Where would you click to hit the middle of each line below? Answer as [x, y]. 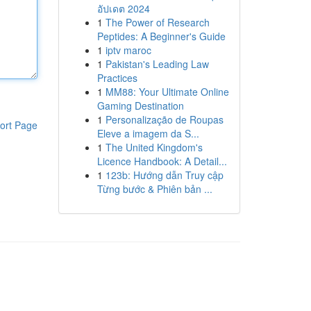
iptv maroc [128, 50]
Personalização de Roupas [164, 119]
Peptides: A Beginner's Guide [161, 36]
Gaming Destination [140, 106]
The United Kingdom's [154, 147]
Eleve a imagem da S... [148, 133]
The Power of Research [157, 22]
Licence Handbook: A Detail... [162, 161]
